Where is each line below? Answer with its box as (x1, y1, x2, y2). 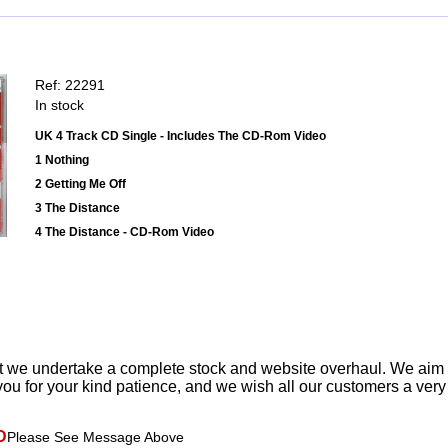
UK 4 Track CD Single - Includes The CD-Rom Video (35, 129, 326, 144)
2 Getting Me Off (35, 177, 126, 192)
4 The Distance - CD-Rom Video (35, 225, 214, 240)
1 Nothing (35, 153, 89, 168)
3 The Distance (35, 201, 120, 216)
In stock (35, 97, 84, 114)
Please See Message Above (7, 429, 184, 446)
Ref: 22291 (35, 77, 105, 94)
